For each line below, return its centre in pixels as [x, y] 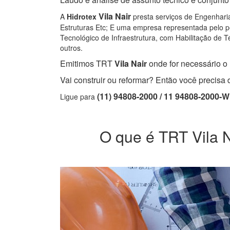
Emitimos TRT [86, 64]
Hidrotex [82, 17]
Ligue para [79, 97]
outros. [71, 48]
